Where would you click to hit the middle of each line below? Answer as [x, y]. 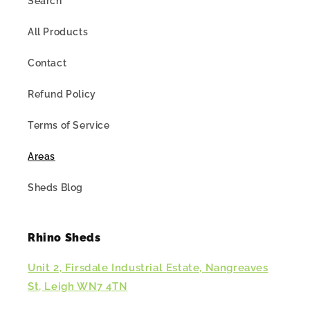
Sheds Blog [55, 188]
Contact [47, 63]
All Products [58, 32]
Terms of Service [69, 126]
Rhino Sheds [64, 238]
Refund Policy [62, 94]
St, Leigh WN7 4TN [78, 287]
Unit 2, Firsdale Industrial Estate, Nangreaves [148, 268]
